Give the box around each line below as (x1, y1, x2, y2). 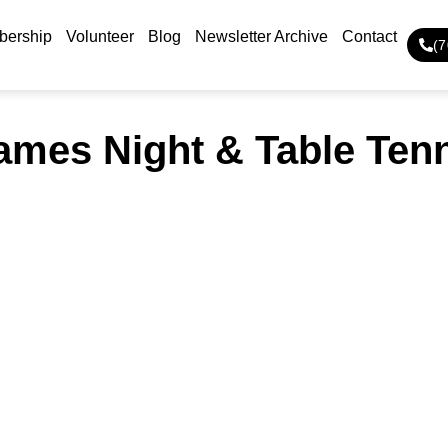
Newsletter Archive (194, 28, 328, 45)
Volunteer (65, 28, 134, 45)
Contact (341, 28, 397, 45)
